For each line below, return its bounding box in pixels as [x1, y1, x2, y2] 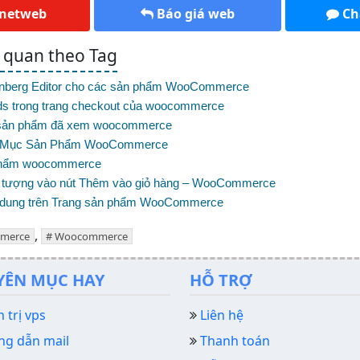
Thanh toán [200, 332, 270, 350]
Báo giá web [157, 5, 235, 23]
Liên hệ [200, 306, 243, 325]
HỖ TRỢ [190, 269, 252, 292]
